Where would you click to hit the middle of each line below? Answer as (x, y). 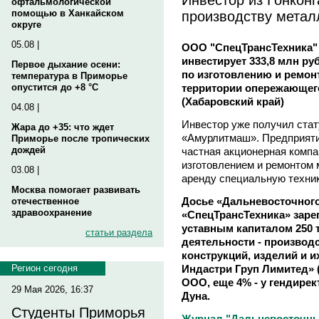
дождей (28, 150)
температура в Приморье (69, 76)
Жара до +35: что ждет (63, 127)
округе (26, 25)
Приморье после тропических (80, 138)
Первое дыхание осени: (66, 64)
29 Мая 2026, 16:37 (52, 289)
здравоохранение (52, 213)
